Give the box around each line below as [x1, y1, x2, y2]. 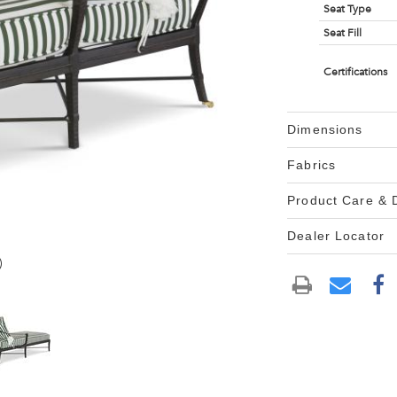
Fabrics [287, 158, 337, 172]
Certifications [323, 66, 387, 78]
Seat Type [323, 3, 371, 15]
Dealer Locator [287, 229, 385, 243]
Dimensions [287, 122, 363, 136]
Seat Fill [323, 27, 362, 39]
